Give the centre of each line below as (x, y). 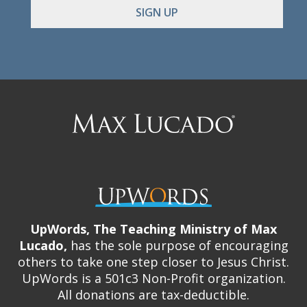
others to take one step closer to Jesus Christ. (153, 261)
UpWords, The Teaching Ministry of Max (153, 229)
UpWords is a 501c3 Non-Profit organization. (153, 278)
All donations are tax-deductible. (153, 294)
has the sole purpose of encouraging (177, 245)
